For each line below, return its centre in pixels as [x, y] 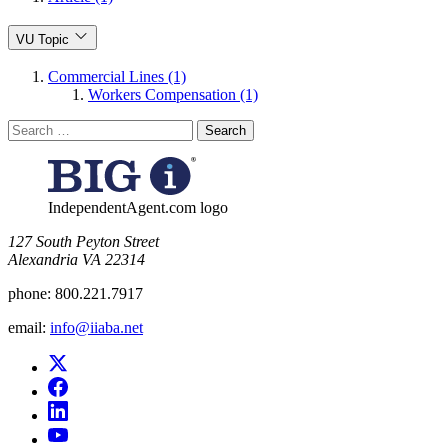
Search [28, 128]
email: [27, 328]
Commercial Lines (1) [117, 77]
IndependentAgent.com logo [138, 208]
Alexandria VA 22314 [76, 260]
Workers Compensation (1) [173, 95]
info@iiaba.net [96, 328]
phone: [29, 294]
